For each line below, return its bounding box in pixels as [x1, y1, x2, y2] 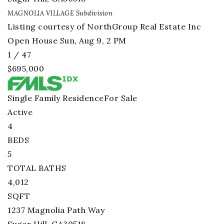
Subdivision [74, 9, 112, 17]
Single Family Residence [7, 93, 104, 103]
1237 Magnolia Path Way [7, 205, 104, 215]
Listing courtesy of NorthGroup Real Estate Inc [7, 21, 201, 31]
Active [7, 107, 32, 117]
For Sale [103, 93, 137, 103]
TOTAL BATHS [7, 163, 66, 173]
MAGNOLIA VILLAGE [7, 9, 74, 17]
